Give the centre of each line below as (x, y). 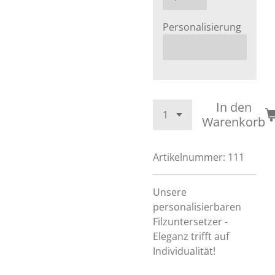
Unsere (170, 192)
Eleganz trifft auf (191, 236)
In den (234, 107)
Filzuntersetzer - (190, 222)
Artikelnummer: (189, 157)
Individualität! (184, 251)
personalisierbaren (197, 207)
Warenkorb (234, 122)
